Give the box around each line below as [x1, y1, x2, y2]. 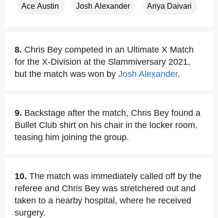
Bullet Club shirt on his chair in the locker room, [15, 120, 198, 130]
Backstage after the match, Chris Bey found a [24, 108, 200, 118]
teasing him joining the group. [15, 132, 129, 142]
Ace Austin [21, 2, 59, 10]
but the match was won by [15, 69, 118, 79]
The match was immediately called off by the [29, 171, 201, 181]
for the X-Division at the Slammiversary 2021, [15, 57, 190, 67]
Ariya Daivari [147, 2, 192, 10]
